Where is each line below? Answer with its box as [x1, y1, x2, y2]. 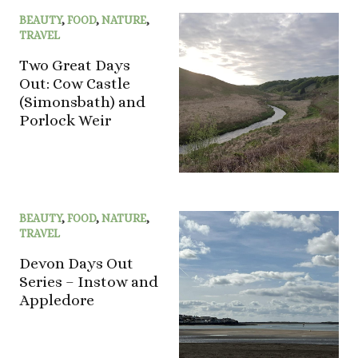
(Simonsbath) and [19, 93, 145, 111]
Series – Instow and [19, 273, 158, 291]
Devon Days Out [19, 255, 133, 272]
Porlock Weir [19, 112, 111, 129]
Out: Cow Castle [19, 75, 130, 93]
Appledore [19, 292, 94, 309]
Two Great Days [19, 57, 130, 74]
